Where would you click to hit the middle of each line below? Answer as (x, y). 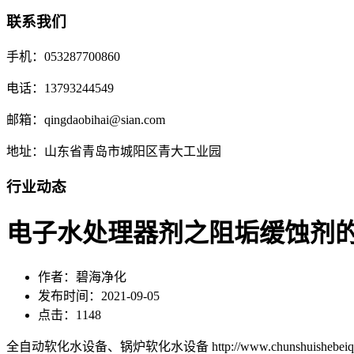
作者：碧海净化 (82, 277)
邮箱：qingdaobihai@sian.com (86, 120)
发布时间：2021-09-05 (99, 296)
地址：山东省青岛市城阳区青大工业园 (114, 152)
